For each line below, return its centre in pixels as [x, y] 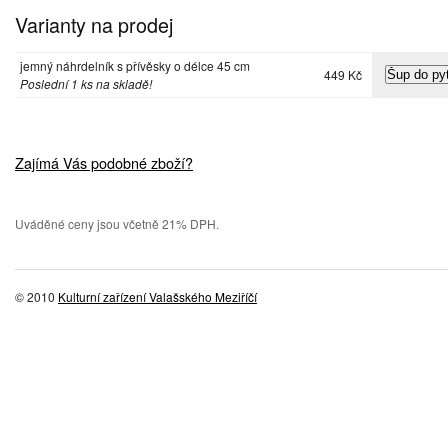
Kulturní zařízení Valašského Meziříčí [157, 296]
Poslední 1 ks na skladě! [86, 83]
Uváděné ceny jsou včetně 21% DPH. [117, 223]
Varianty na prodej [94, 24]
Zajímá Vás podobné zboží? [104, 162]
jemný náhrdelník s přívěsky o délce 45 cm [135, 65]
